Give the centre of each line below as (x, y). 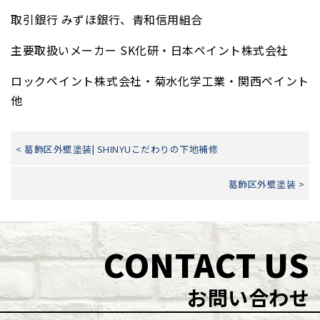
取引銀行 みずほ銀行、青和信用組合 (107, 20)
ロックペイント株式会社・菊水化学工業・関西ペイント (160, 81)
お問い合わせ (246, 297)
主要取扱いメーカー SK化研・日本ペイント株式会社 (150, 50)
